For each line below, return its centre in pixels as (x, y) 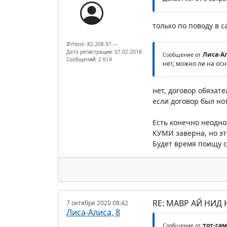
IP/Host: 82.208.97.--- (92, 44)
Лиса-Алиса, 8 (93, 212)
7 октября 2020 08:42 (97, 203)
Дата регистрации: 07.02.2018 (104, 51)
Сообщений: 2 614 (89, 59)
